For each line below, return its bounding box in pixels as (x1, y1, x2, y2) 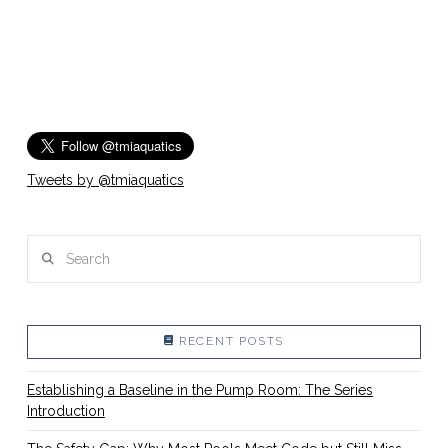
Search (25, 237, 70, 254)
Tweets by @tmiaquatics (26, 171, 184, 188)
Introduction (26, 402, 105, 419)
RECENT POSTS (178, 333, 285, 348)
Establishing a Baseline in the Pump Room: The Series (26, 381, 373, 398)
